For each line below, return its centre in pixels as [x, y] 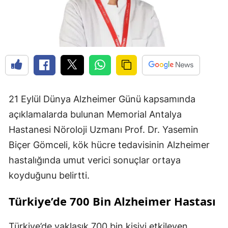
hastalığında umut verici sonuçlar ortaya [95, 160]
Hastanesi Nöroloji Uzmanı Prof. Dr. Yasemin [104, 130]
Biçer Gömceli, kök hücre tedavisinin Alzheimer [109, 145]
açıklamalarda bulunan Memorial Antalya [95, 115]
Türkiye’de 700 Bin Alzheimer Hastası [112, 201]
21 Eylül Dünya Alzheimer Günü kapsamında [102, 99]
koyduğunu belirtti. [49, 176]
